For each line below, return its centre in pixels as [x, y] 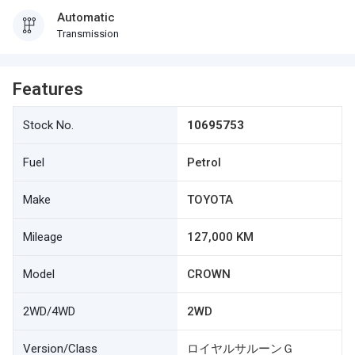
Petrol [204, 162]
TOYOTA [210, 200]
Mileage [43, 237]
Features [48, 89]
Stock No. [48, 125]
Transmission [88, 34]
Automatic [86, 17]
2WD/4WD [49, 311]
